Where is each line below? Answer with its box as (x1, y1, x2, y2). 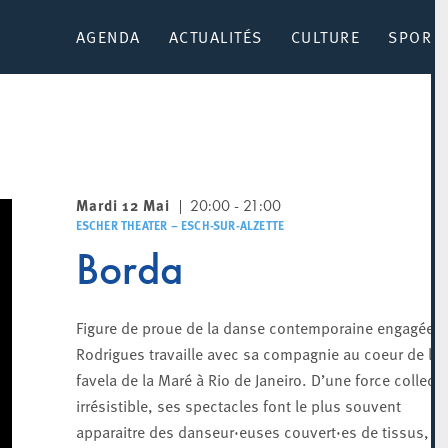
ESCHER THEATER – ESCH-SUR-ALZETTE (75, 216, 285, 234)
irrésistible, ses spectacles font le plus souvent (75, 394, 401, 416)
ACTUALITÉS (168, 25, 263, 47)
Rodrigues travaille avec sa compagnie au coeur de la (75, 342, 440, 364)
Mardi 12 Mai (75, 194, 170, 216)
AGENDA (75, 25, 141, 47)
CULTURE (290, 25, 360, 47)
